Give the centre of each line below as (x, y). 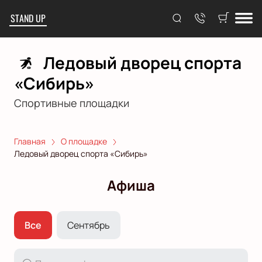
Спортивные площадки (72, 103)
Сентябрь (89, 225)
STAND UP (28, 18)
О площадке (84, 141)
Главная (30, 141)
